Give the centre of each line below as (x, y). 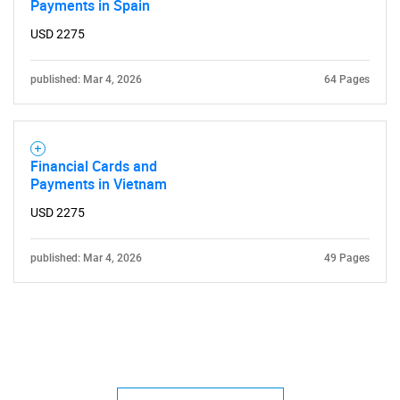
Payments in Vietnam (99, 184)
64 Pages (347, 79)
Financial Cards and (94, 166)
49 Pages (347, 258)
